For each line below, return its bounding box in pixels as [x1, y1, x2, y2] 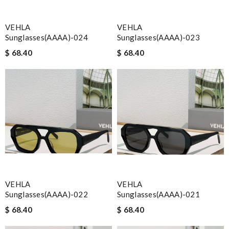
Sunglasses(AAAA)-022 [5, 190, 88, 199]
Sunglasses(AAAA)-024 [5, 33, 88, 42]
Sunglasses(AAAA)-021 [117, 190, 200, 199]
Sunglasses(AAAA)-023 [117, 33, 200, 42]
